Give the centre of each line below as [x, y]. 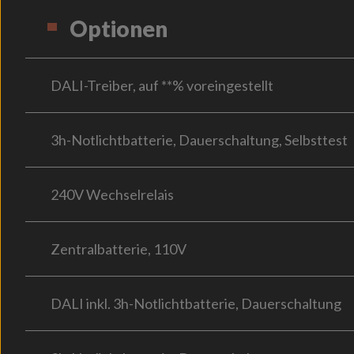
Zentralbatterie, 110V [119, 249]
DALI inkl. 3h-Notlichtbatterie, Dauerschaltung [196, 303]
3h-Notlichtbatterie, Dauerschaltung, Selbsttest [199, 140]
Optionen [119, 28]
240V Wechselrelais [112, 194]
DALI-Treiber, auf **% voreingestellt [162, 85]
